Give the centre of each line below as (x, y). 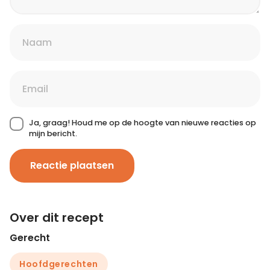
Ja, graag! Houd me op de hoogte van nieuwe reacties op (143, 123)
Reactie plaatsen (72, 166)
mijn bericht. (53, 134)
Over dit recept (57, 218)
